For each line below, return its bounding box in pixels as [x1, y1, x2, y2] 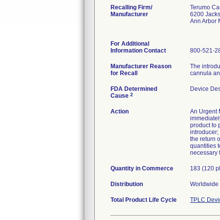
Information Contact [110, 47, 166, 54]
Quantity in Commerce [110, 165, 173, 172]
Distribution [110, 181, 143, 188]
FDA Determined [110, 85, 157, 92]
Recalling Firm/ [110, 4, 152, 11]
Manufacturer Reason [110, 63, 171, 70]
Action [110, 108, 129, 115]
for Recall [110, 70, 137, 77]
